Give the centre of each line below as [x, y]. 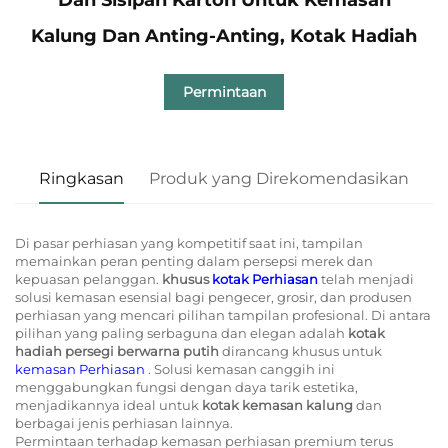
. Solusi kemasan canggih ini [241, 368]
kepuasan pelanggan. [88, 278]
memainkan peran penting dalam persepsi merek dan [194, 260]
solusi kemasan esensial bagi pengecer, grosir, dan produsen [213, 296]
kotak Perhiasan [266, 278]
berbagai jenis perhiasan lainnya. [124, 422]
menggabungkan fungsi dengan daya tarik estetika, [186, 386]
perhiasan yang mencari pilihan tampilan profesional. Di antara [223, 314]
